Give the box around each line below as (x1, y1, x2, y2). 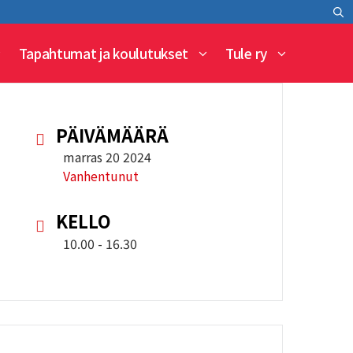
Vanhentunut (63, 166, 139, 186)
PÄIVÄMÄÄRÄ (56, 122, 169, 147)
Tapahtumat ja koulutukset (18, 43, 189, 63)
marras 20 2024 (63, 147, 152, 167)
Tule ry (225, 43, 267, 63)
